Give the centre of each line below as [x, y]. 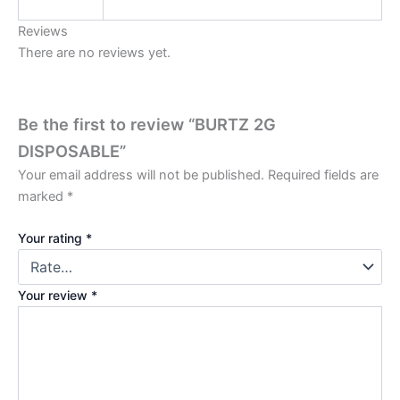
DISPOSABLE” [72, 150]
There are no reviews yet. [94, 53]
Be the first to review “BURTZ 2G [147, 124]
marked [42, 196]
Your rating [52, 238]
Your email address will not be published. [141, 175]
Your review [54, 296]
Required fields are [323, 175]
